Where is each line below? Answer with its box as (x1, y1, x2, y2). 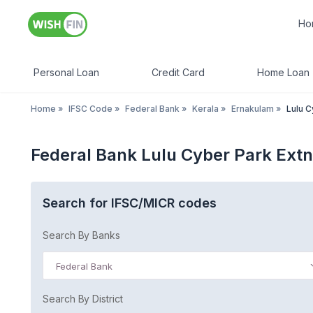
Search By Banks (43, 229, 120, 241)
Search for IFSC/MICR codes (43, 196, 217, 210)
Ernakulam (231, 103, 274, 114)
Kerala (192, 103, 219, 114)
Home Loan (257, 66, 310, 78)
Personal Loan (34, 66, 99, 78)
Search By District (43, 293, 123, 305)
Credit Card (152, 66, 205, 78)
